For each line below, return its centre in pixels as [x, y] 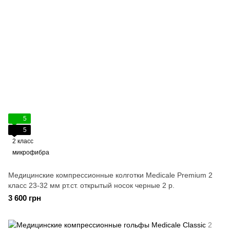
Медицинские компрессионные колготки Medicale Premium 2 [110, 175]
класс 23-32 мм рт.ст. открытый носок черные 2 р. [91, 185]
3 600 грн [25, 198]
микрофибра [31, 152]
